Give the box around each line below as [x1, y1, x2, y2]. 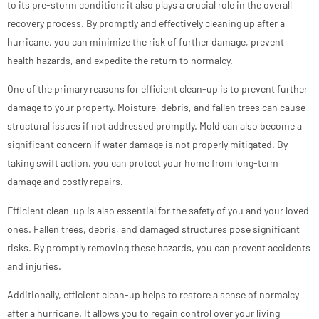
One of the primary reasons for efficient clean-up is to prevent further [7, 83, 308, 95]
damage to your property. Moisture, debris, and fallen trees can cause [7, 101, 305, 114]
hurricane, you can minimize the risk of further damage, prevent [7, 35, 284, 48]
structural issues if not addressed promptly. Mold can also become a [7, 120, 302, 132]
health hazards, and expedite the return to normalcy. [7, 53, 233, 66]
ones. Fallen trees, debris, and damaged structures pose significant [7, 222, 300, 235]
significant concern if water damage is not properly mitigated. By [7, 138, 288, 151]
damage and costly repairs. [7, 175, 123, 188]
